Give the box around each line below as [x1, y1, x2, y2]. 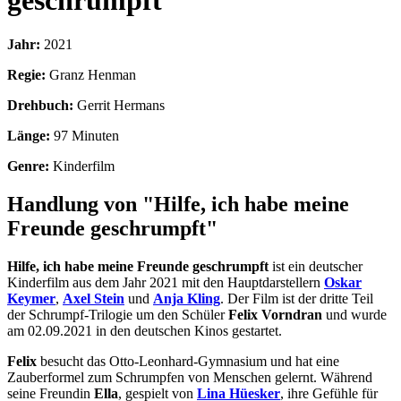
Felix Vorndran [228, 306, 322, 322]
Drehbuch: [7, 97, 73, 113]
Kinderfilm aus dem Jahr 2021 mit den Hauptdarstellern [7, 274, 324, 290]
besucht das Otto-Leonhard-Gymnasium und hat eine [37, 353, 339, 369]
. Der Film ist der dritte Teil [220, 290, 373, 306]
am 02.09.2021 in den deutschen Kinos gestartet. [7, 322, 282, 338]
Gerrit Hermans [77, 97, 165, 113]
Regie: [7, 66, 46, 82]
